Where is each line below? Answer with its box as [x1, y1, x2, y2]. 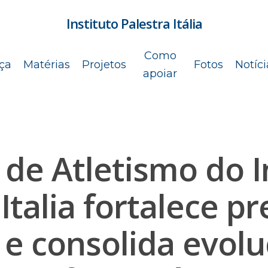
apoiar [143, 67, 177, 80]
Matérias [23, 58, 70, 71]
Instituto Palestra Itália [66, 14, 202, 32]
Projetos [82, 58, 126, 71]
